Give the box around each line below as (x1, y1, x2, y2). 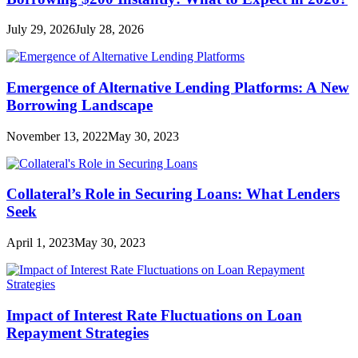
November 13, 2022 (6, 129, 108, 143)
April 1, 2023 (6, 236, 74, 250)
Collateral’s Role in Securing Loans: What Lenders (6, 185, 340, 203)
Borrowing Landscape (6, 97, 153, 114)
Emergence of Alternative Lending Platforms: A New (6, 79, 349, 97)
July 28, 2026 (75, 22, 144, 37)
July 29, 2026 (6, 22, 75, 37)
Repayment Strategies (6, 324, 149, 341)
